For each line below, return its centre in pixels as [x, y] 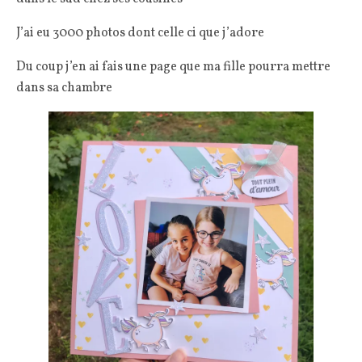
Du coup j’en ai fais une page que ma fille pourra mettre [173, 67]
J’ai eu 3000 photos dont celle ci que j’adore [140, 33]
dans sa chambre [64, 88]
